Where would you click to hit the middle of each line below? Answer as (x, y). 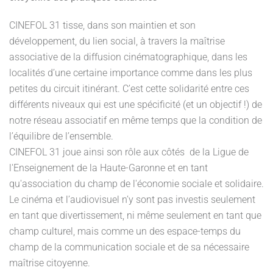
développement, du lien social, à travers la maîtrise (117, 41)
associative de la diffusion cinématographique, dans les (128, 57)
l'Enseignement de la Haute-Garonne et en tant (108, 168)
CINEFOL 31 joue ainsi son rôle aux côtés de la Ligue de (129, 152)
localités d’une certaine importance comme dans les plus (131, 73)
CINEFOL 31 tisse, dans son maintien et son (102, 25)
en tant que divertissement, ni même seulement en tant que (135, 215)
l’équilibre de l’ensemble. (61, 136)
